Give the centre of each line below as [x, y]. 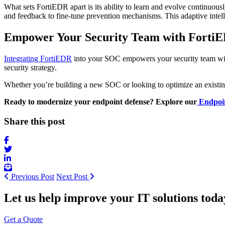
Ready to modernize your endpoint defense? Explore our [100, 101]
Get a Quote [23, 219]
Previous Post [32, 177]
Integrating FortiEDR [38, 58]
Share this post [34, 121]
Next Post [73, 177]
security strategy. [30, 67]
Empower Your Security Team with [96, 37]
